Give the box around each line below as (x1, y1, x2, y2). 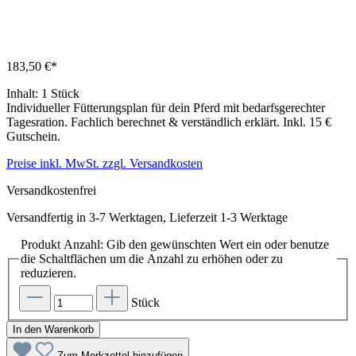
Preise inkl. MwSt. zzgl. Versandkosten (6, 157, 203, 171)
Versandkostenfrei (6, 184, 96, 198)
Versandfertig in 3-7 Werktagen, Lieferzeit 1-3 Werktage (6, 211, 288, 225)
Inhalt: (6, 87, 41, 101)
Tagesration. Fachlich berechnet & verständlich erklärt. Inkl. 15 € (6, 115, 331, 130)
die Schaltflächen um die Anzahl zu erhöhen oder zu (21, 252, 283, 266)
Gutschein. (6, 130, 60, 144)
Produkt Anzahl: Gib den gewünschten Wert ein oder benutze (21, 238, 329, 252)
